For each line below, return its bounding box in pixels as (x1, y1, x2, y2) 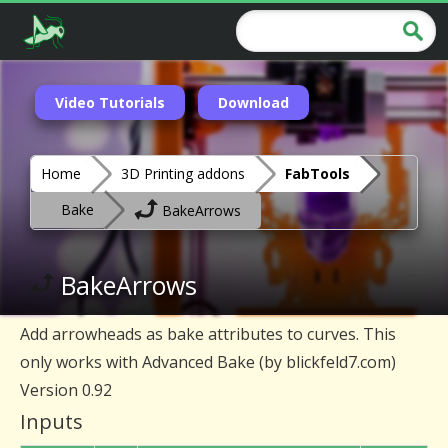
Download (218, 93, 289, 112)
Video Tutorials (55, 93, 165, 112)
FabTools (285, 164, 350, 183)
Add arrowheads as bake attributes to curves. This (20, 323, 396, 345)
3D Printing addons (121, 164, 245, 183)
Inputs (20, 408, 83, 435)
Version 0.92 (20, 379, 112, 401)
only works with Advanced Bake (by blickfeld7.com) (20, 351, 396, 373)
